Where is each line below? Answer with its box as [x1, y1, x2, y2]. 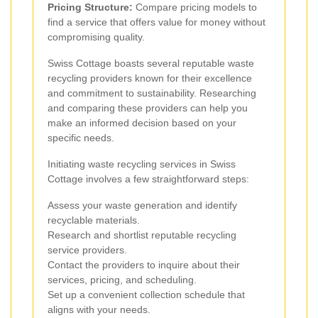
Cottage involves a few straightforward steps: [48, 172, 249, 185]
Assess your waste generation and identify [48, 199, 237, 211]
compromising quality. [48, 31, 145, 43]
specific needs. [48, 131, 114, 143]
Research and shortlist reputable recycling [48, 229, 236, 241]
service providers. [48, 243, 127, 256]
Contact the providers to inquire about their [48, 258, 240, 270]
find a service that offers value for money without [48, 16, 265, 28]
